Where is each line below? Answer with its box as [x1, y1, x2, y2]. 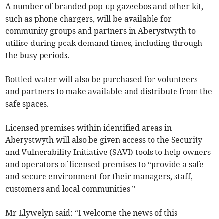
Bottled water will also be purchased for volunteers [5, 74, 198, 85]
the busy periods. [5, 50, 70, 61]
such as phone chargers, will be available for [5, 14, 172, 24]
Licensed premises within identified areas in [5, 123, 172, 133]
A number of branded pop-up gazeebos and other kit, [5, 1, 204, 12]
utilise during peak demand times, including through [5, 38, 203, 48]
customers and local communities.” [5, 184, 136, 194]
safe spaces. [5, 99, 49, 109]
